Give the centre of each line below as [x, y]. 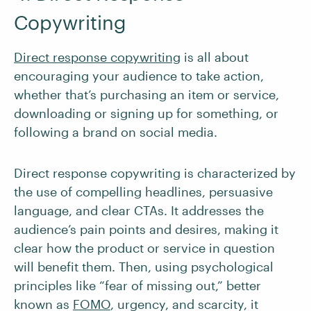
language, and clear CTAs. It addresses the [139, 211]
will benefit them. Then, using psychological [144, 267]
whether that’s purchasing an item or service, [146, 95]
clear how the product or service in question [144, 248]
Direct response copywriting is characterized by [155, 173]
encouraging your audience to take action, [139, 76]
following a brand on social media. [116, 132]
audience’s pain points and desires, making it [146, 229]
